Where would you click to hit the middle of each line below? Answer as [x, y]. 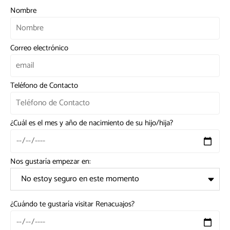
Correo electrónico [39, 48]
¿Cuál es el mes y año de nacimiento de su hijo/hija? [92, 123]
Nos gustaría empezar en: [51, 162]
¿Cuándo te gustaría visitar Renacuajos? [72, 204]
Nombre [23, 11]
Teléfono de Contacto [44, 86]
